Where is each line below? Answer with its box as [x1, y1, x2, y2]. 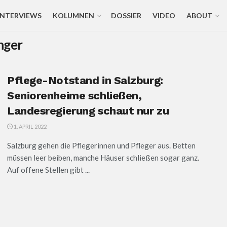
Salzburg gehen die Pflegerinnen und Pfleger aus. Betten [7, 141, 196, 150]
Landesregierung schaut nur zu [7, 104, 169, 117]
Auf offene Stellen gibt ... [7, 165, 90, 174]
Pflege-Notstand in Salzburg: [7, 74, 163, 87]
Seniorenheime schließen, [7, 89, 142, 102]
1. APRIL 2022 [13, 123, 47, 130]
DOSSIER [110, 11, 141, 20]
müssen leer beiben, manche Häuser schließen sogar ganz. [7, 153, 199, 162]
